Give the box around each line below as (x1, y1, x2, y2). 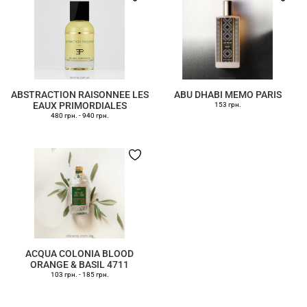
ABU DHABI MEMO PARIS (173, 89, 282, 100)
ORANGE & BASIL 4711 (30, 259, 129, 270)
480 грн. (50, 112, 77, 119)
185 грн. (82, 271, 109, 278)
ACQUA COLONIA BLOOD (25, 248, 134, 259)
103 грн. (50, 271, 77, 278)
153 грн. (214, 101, 241, 108)
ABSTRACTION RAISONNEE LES (10, 89, 149, 100)
